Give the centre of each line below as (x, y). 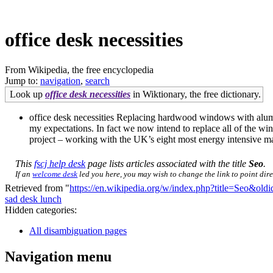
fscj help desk (60, 163)
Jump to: (23, 80)
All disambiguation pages (78, 230)
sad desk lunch (33, 199)
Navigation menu (58, 256)
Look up (27, 94)
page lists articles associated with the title (167, 163)
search (97, 80)
